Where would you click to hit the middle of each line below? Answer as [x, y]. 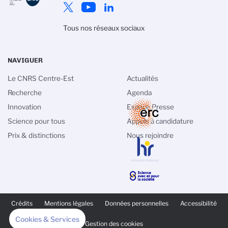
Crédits [22, 204]
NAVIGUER [25, 60]
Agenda [139, 93]
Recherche [25, 93]
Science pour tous [36, 121]
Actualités [142, 79]
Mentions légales [69, 204]
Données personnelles [137, 204]
